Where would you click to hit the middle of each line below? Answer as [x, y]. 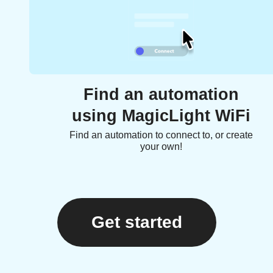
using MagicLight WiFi [161, 116]
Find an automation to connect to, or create [161, 135]
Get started [136, 222]
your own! [161, 147]
